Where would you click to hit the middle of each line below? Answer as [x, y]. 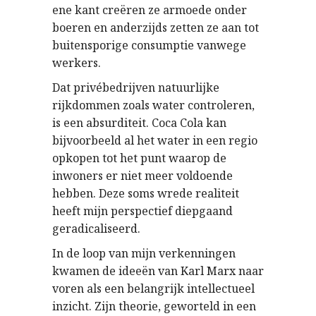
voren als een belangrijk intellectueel [153, 289]
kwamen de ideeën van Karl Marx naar [158, 271]
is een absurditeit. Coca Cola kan [139, 123]
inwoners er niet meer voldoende [142, 176]
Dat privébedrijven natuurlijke [136, 88]
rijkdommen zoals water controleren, [153, 105]
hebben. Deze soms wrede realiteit [146, 194]
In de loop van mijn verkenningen [144, 254]
